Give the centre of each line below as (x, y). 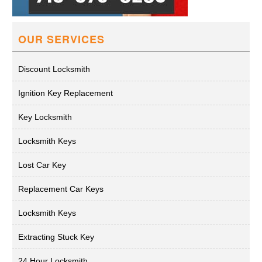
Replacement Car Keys (61, 189)
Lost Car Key (42, 165)
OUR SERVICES (61, 39)
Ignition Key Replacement (65, 93)
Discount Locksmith (54, 69)
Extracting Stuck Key (56, 237)
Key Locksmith (45, 117)
